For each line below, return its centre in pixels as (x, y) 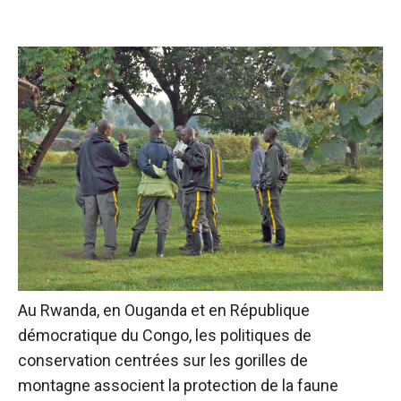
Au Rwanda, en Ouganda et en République (164, 311)
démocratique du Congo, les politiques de (165, 336)
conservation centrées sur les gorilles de (163, 361)
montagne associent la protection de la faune (178, 386)
